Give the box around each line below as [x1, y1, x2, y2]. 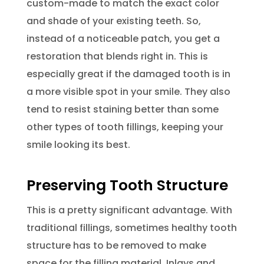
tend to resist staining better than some [26, 103, 219, 117]
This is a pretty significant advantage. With [26, 203, 232, 217]
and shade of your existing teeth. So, [26, 14, 201, 28]
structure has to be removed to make [26, 239, 206, 253]
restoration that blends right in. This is [26, 49, 208, 64]
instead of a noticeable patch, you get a [26, 32, 220, 46]
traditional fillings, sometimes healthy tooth [26, 221, 237, 235]
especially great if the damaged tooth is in [26, 67, 230, 81]
